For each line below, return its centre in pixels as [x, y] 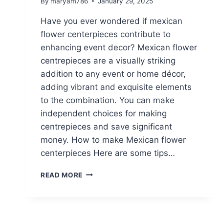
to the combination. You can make [108, 100]
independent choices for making [104, 113]
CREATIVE [100, 203]
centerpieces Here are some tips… [108, 153]
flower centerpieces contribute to [106, 34]
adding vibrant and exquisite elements [116, 87]
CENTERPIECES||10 [116, 193]
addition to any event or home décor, [113, 74]
